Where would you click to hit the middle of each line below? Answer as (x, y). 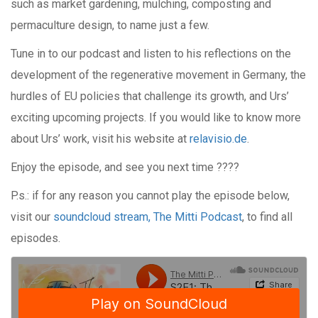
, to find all (267, 216)
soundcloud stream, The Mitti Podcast (148, 216)
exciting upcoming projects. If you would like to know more (156, 117)
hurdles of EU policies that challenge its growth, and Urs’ (150, 96)
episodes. (35, 238)
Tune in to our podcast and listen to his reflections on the (151, 53)
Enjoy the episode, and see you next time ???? (125, 167)
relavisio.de (218, 138)
